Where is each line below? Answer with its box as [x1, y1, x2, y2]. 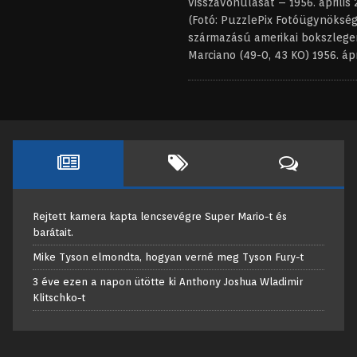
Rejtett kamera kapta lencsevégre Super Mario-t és [33, 210, 288, 222]
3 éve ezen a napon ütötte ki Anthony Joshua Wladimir [33, 275, 304, 288]
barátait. [33, 226, 74, 238]
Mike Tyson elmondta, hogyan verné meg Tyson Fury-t [33, 250, 304, 263]
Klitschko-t [33, 291, 86, 304]
